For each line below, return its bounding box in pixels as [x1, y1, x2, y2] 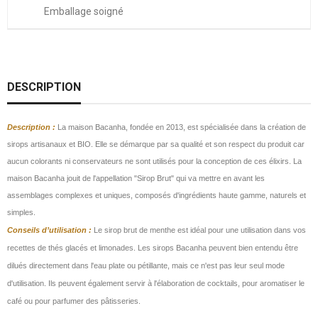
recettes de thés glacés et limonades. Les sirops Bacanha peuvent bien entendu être [7, 243, 298, 252]
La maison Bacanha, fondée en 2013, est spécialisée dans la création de [57, 122, 306, 131]
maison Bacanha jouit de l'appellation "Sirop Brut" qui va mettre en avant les [7, 173, 265, 182]
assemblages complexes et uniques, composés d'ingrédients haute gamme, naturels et [7, 190, 306, 199]
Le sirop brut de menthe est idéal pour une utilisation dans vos [92, 225, 306, 234]
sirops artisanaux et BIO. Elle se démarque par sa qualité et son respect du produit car [7, 139, 305, 148]
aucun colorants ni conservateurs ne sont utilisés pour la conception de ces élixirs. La [7, 156, 302, 165]
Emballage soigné [44, 6, 124, 18]
